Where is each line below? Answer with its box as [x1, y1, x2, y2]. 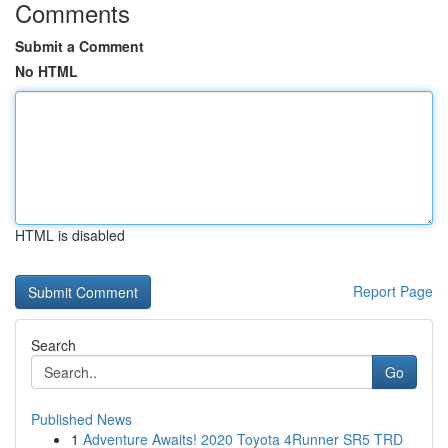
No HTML [15, 61, 78, 81]
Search [31, 335, 76, 355]
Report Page [353, 281, 433, 301]
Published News [31, 409, 132, 429]
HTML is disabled [15, 225, 125, 245]
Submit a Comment [15, 36, 144, 56]
